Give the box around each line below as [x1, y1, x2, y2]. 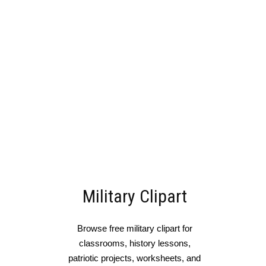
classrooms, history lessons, [78, 238, 191, 249]
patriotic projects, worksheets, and [68, 253, 201, 264]
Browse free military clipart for [77, 223, 192, 234]
